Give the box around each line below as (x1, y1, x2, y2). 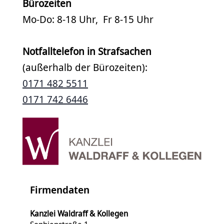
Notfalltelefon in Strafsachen (22, 44, 151, 58)
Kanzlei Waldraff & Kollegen (30, 208, 128, 219)
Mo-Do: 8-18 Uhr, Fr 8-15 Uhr (22, 12, 153, 26)
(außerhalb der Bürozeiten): (22, 60, 147, 74)
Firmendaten (30, 183, 89, 197)
